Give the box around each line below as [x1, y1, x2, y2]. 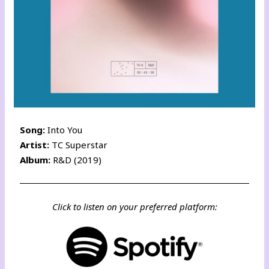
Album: [20, 153, 51, 166]
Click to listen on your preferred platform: [52, 200, 217, 213]
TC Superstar [52, 138, 108, 151]
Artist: [20, 138, 52, 151]
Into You [47, 123, 83, 136]
